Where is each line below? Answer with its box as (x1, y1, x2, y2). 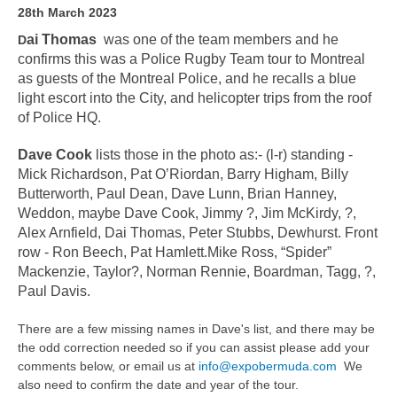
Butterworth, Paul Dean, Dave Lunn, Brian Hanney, (18, 186, 337, 201)
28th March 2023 (18, 5, 117, 19)
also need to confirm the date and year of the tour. (18, 378, 299, 392)
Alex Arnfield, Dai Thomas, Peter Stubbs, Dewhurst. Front (18, 225, 378, 240)
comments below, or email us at (18, 359, 198, 373)
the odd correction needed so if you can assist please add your (18, 340, 370, 354)
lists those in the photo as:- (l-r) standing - (92, 147, 353, 162)
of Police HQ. (18, 110, 105, 125)
